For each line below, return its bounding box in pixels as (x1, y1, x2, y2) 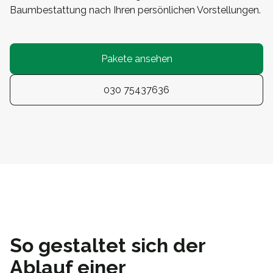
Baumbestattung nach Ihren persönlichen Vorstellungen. (10, 4, 261, 16)
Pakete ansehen (101, 53, 172, 65)
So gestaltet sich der (10, 234, 205, 257)
